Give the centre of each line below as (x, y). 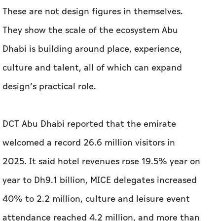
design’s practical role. (49, 14)
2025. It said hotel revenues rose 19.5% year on (101, 89)
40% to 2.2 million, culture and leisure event (96, 127)
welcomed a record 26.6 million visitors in (89, 71)
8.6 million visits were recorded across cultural (99, 164)
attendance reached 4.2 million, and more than (101, 146)
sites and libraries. (40, 183)
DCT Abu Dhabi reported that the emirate (89, 52)
